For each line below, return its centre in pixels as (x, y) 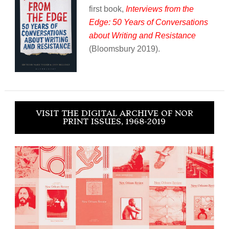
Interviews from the (159, 9)
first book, (107, 9)
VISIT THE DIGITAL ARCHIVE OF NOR (114, 113)
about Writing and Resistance (142, 36)
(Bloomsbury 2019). (124, 49)
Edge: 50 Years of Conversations (148, 22)
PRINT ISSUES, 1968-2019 (114, 121)
